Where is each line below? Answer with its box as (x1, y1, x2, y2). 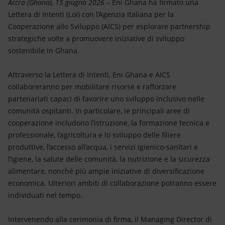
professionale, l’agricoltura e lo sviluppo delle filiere (8, 130, 181, 140)
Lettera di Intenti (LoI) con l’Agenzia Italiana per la (8, 10, 174, 19)
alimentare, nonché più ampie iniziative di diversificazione (8, 166, 204, 176)
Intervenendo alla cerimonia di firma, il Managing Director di (8, 214, 212, 224)
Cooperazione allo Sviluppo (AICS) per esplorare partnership (8, 22, 210, 31)
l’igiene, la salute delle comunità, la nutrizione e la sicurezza (8, 154, 210, 164)
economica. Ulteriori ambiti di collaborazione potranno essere (8, 178, 216, 188)
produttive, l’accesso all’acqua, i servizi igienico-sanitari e (8, 142, 198, 152)
